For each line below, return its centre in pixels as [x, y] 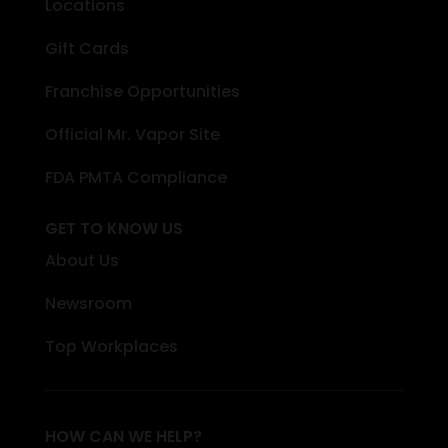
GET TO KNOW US [113, 228]
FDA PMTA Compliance [135, 177]
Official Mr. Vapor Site [132, 134]
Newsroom [88, 303]
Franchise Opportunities [142, 91]
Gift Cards [86, 48]
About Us [81, 260]
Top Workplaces [111, 346]
